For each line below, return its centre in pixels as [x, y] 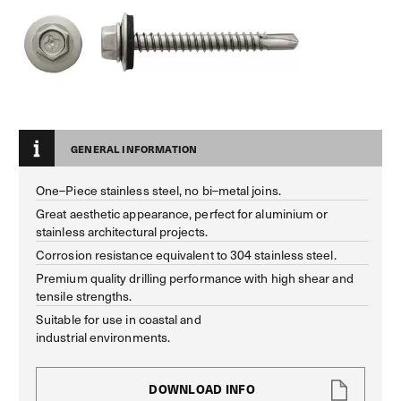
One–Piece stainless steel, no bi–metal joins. [158, 190]
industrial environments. [103, 337]
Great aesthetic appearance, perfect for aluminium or [182, 213]
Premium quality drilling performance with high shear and [195, 277]
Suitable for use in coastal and [119, 319]
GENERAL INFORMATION [134, 149]
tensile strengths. [84, 295]
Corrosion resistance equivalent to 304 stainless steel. [186, 254]
